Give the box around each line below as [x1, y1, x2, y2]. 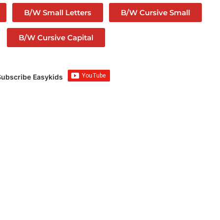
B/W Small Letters [24, 8, 92, 18]
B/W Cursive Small [121, 8, 191, 18]
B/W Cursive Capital [19, 33, 94, 43]
